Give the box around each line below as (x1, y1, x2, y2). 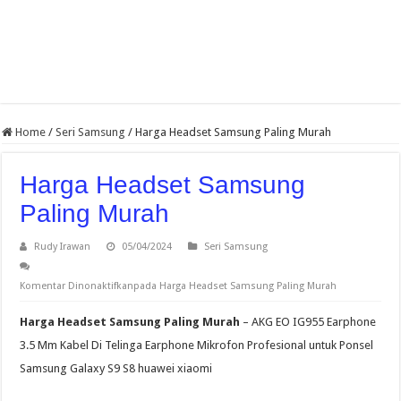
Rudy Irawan (34, 241, 91, 253)
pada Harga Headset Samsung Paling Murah (133, 280, 337, 293)
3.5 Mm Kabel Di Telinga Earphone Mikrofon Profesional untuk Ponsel (20, 338, 374, 353)
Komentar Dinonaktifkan (20, 280, 134, 293)
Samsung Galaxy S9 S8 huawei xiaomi (20, 362, 213, 376)
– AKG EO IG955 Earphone (240, 315, 377, 329)
